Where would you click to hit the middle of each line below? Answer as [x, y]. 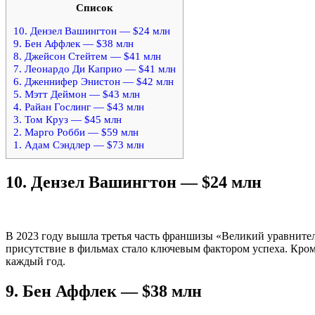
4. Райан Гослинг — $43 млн [79, 107]
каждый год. [36, 261]
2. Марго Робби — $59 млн [76, 132]
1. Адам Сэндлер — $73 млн [79, 144]
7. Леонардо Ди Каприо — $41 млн [95, 69]
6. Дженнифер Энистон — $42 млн [94, 81]
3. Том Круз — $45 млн [67, 119]
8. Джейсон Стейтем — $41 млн [87, 56]
